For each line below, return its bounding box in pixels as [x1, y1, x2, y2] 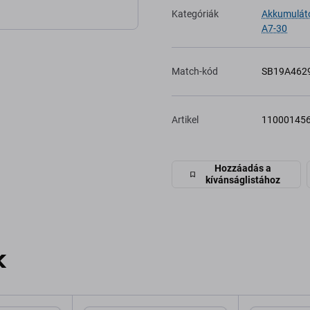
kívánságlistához [205, 174, 280, 185]
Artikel [172, 114, 199, 125]
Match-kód [172, 66, 218, 77]
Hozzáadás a [214, 163, 271, 174]
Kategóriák [172, 8, 219, 19]
